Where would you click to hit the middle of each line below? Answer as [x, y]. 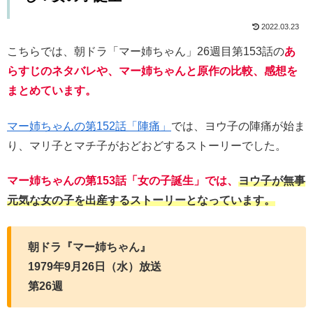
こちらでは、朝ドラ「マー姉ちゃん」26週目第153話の [146, 52]
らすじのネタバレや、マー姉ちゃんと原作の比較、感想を [152, 71]
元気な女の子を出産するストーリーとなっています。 [141, 201]
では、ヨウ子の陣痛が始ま [238, 126]
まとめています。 [52, 91]
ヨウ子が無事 [272, 181]
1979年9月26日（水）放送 [95, 266]
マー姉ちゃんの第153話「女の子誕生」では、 [123, 181]
